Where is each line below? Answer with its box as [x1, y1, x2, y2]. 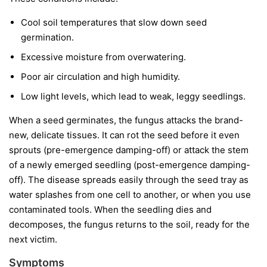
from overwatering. [103, 51, 186, 63]
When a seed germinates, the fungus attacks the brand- [9, 114, 243, 126]
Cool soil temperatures [21, 16, 117, 28]
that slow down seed [117, 16, 207, 28]
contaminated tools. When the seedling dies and [9, 203, 212, 215]
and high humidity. [101, 70, 180, 82]
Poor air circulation [21, 70, 101, 82]
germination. [21, 31, 74, 43]
